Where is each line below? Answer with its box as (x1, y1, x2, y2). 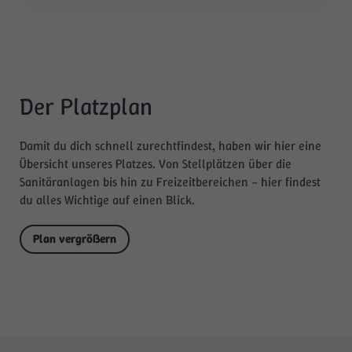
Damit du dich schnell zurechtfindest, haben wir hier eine (20, 137, 321, 154)
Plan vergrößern (33, 230, 116, 247)
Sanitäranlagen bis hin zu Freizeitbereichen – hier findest (20, 173, 321, 190)
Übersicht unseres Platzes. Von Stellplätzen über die (20, 155, 291, 172)
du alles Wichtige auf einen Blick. (20, 191, 195, 208)
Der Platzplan (20, 90, 152, 122)
